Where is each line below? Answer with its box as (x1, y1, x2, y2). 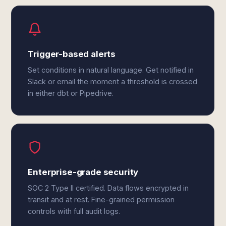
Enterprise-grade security (28, 167, 139, 177)
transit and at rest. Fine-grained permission (28, 195, 175, 204)
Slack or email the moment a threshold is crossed (28, 77, 198, 86)
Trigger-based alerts (28, 49, 116, 59)
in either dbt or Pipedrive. (28, 89, 114, 97)
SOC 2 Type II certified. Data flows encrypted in (28, 184, 189, 192)
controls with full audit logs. (28, 207, 121, 215)
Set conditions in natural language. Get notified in (28, 66, 194, 74)
